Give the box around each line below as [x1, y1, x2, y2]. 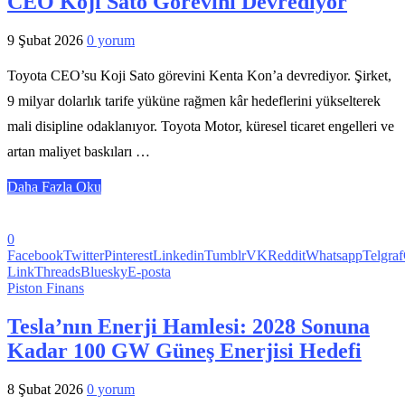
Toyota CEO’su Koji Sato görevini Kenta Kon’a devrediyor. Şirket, [7, 67, 391, 83]
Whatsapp [306, 247, 363, 263]
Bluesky [80, 263, 127, 279]
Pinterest [104, 247, 153, 263]
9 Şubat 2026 [7, 32, 83, 48]
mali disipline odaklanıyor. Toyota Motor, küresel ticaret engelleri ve [7, 118, 394, 134]
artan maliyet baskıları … [7, 143, 150, 159]
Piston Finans [7, 279, 84, 296]
